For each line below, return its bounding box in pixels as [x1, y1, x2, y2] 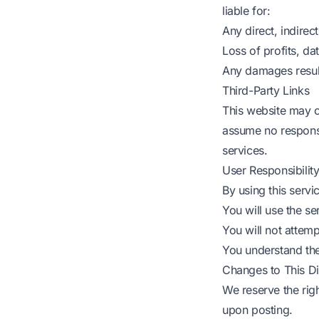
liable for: [222, 4, 271, 18]
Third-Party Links [222, 83, 310, 98]
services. [222, 143, 268, 157]
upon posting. [222, 303, 293, 317]
